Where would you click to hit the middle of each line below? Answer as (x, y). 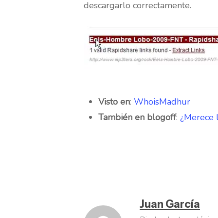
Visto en (114, 102)
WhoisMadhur (162, 102)
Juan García (170, 204)
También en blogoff (137, 117)
